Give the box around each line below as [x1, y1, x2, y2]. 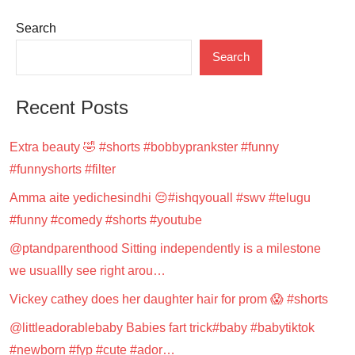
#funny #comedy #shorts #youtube [10, 212, 202, 227]
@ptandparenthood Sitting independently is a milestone [10, 241, 321, 255]
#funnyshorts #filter [10, 162, 116, 176]
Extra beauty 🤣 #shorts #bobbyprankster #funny [10, 139, 279, 154]
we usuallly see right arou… [10, 263, 166, 277]
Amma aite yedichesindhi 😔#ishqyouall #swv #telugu [10, 190, 311, 204]
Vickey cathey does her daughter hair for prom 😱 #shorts [10, 292, 328, 306]
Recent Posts [16, 96, 128, 118]
